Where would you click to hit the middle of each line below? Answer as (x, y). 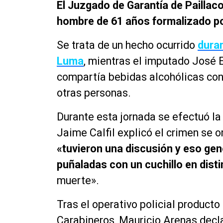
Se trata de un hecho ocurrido (127, 45)
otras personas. (94, 93)
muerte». (78, 180)
